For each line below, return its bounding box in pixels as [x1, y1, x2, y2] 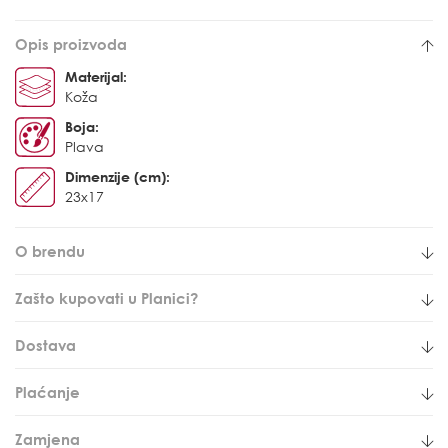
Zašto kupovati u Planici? [15, 288, 198, 307]
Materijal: [65, 67, 127, 85]
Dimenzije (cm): [65, 167, 170, 185]
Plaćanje [15, 382, 80, 401]
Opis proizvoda [15, 34, 127, 53]
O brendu [15, 241, 85, 260]
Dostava [15, 335, 76, 354]
